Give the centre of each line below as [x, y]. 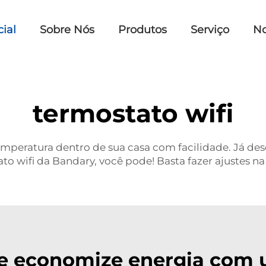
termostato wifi [133, 113]
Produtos [143, 30]
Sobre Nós [67, 30]
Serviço [210, 30]
